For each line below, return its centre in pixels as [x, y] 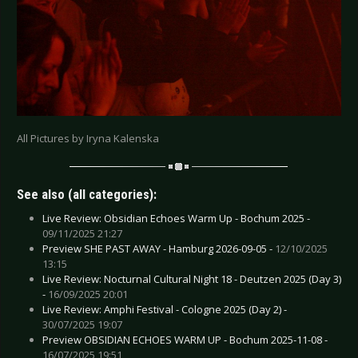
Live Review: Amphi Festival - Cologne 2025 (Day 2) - [165, 309]
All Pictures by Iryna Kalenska [88, 139]
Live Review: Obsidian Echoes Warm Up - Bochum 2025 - [176, 218]
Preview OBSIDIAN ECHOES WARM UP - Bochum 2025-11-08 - [185, 339]
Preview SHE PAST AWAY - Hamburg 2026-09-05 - [159, 248]
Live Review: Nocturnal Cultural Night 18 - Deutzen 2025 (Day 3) [192, 278]
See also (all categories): [87, 194]
